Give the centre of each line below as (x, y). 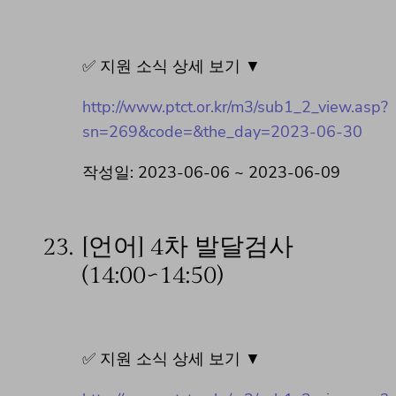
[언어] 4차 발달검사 (188, 247)
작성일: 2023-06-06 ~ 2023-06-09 (211, 172)
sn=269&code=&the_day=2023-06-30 (222, 131)
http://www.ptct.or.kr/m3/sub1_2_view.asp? (235, 107)
